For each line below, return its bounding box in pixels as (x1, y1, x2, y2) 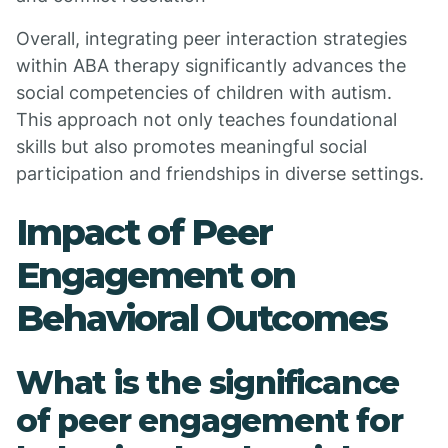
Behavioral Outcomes (16, 296, 387, 340)
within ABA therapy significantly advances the (16, 55, 406, 76)
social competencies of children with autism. (16, 82, 392, 103)
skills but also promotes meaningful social (16, 136, 367, 157)
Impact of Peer (16, 210, 272, 254)
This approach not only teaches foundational (16, 109, 397, 130)
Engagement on (16, 253, 295, 297)
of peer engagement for (16, 401, 403, 440)
